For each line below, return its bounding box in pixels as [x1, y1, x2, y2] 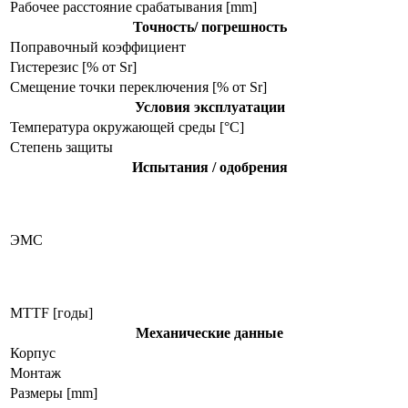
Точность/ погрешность [132, 18, 287, 35]
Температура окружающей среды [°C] [10, 118, 244, 135]
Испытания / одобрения [131, 158, 288, 175]
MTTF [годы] [10, 304, 93, 321]
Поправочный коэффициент [10, 38, 186, 55]
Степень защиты [10, 138, 113, 155]
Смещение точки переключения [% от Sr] [10, 78, 267, 95]
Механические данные [136, 324, 283, 341]
